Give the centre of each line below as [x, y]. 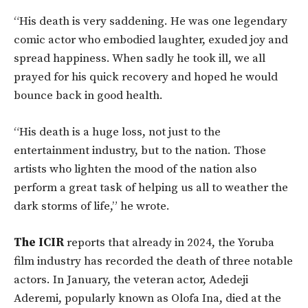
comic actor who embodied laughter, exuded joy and [151, 40]
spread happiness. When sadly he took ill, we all [140, 59]
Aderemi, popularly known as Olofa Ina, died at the [147, 299]
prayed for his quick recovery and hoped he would [146, 77]
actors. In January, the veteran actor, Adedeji [131, 280]
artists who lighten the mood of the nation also [135, 169]
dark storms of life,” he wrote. [92, 207]
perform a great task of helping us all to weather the [151, 188]
